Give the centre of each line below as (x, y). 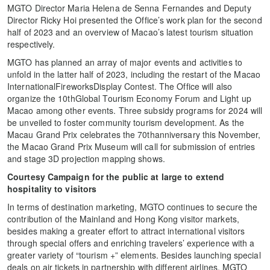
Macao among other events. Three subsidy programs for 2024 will (135, 110)
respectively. (31, 44)
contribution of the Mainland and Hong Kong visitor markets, (123, 218)
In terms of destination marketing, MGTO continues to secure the (133, 206)
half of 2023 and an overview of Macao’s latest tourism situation (130, 32)
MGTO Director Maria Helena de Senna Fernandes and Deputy (129, 8)
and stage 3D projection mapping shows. (86, 158)
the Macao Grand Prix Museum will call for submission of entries (131, 146)
